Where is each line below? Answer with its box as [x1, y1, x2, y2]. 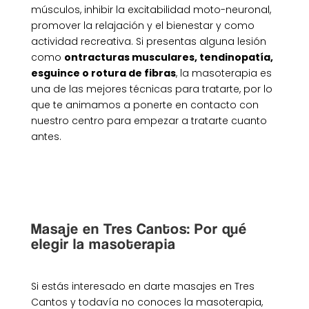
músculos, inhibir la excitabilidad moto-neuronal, [30, 2, 271, 17]
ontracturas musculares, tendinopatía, [63, 50, 273, 64]
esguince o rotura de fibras [30, 66, 176, 80]
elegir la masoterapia [30, 234, 176, 252]
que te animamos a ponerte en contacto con [30, 97, 259, 112]
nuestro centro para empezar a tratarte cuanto [30, 113, 267, 128]
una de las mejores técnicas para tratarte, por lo [30, 81, 272, 96]
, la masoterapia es [175, 66, 272, 80]
